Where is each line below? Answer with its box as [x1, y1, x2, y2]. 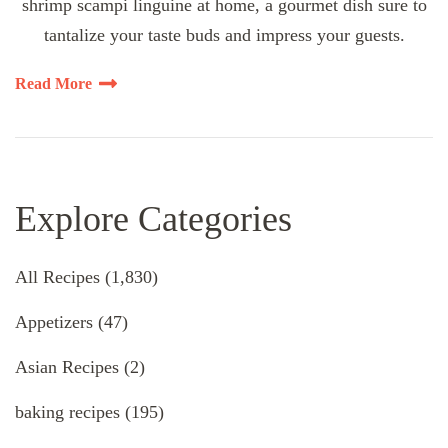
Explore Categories [15, 199, 292, 240]
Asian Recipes [15, 357, 119, 378]
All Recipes [15, 267, 100, 288]
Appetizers [15, 312, 93, 333]
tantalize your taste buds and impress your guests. [43, 25, 405, 46]
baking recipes [15, 402, 120, 423]
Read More [15, 75, 92, 93]
